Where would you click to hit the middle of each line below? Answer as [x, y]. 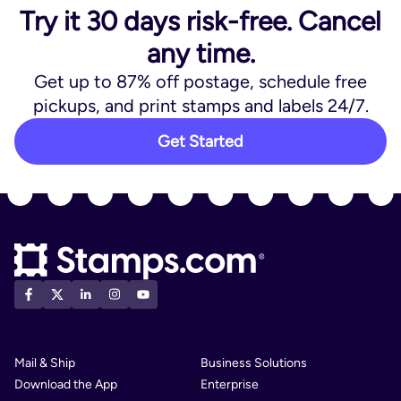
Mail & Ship [45, 363]
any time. [200, 54]
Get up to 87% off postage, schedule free [200, 82]
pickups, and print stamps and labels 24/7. [200, 106]
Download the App [66, 384]
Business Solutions [254, 363]
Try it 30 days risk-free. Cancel [200, 21]
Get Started [200, 142]
